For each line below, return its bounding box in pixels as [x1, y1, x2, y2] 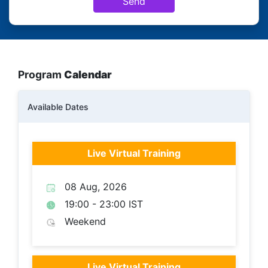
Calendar [64, 68, 112, 81]
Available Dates [28, 102, 89, 112]
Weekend [65, 215, 106, 227]
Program [18, 68, 64, 81]
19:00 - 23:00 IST [65, 198, 143, 210]
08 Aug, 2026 [65, 181, 127, 193]
